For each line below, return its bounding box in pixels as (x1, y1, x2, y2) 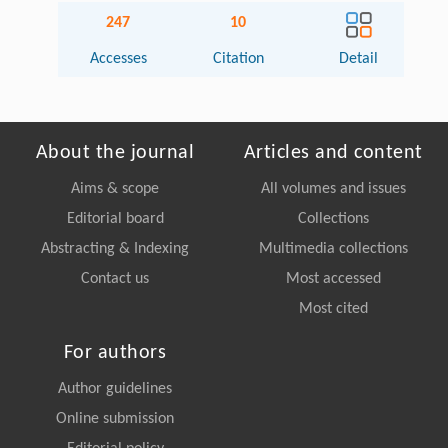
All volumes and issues (260, 181, 406, 198)
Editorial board (66, 211, 164, 228)
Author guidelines (58, 381, 172, 398)
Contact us (81, 271, 149, 288)
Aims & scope (71, 181, 159, 198)
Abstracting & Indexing (41, 241, 189, 258)
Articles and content (243, 143, 423, 164)
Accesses (89, 51, 147, 68)
